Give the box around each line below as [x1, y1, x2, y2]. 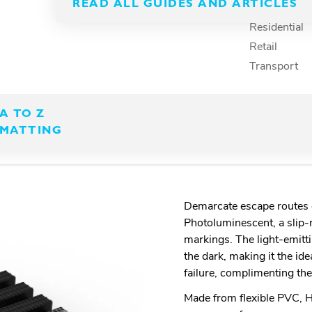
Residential [249, 19, 304, 35]
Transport [249, 58, 298, 74]
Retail [249, 39, 277, 54]
